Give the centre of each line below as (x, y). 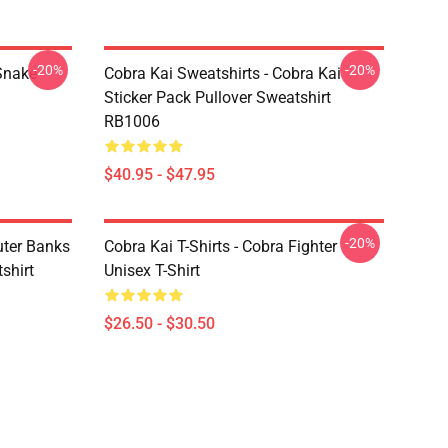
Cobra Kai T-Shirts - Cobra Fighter (220, 246)
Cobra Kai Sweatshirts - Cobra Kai (222, 73)
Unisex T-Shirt (152, 270)
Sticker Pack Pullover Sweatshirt (217, 97)
